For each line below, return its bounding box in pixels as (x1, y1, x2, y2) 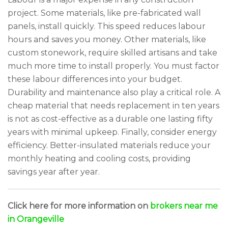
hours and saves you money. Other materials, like (8, 35, 206, 44)
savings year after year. (8, 167, 100, 177)
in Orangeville (8, 214, 64, 224)
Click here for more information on (8, 201, 150, 211)
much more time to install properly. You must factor (8, 61, 219, 71)
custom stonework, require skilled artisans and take (8, 48, 217, 58)
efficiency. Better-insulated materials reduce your (8, 140, 211, 150)
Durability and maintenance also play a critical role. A (8, 88, 220, 97)
